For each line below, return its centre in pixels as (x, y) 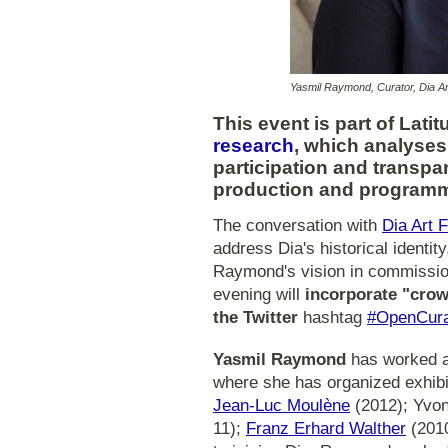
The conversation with (297, 225)
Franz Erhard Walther (326, 428)
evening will (259, 294)
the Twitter (255, 317)
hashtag (332, 317)
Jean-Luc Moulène (281, 405)
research (253, 145)
